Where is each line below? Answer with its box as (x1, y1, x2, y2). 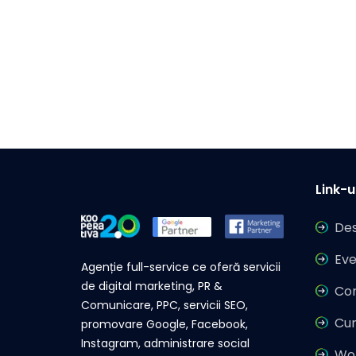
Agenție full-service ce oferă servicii (81, 259, 281, 276)
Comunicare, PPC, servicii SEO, (81, 297, 248, 314)
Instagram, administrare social (81, 335, 250, 352)
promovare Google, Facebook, (81, 316, 248, 333)
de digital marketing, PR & (81, 278, 222, 295)
